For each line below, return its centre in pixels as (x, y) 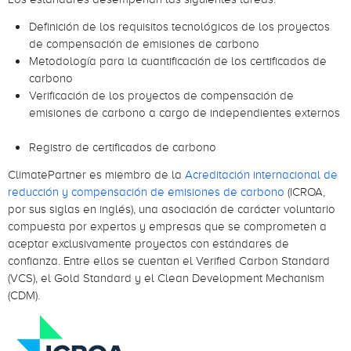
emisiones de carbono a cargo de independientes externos (184, 112)
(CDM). (25, 295)
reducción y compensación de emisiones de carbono (148, 192)
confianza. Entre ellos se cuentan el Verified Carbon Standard (169, 261)
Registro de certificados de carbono (124, 147)
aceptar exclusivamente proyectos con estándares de (148, 244)
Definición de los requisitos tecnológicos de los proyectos (179, 26)
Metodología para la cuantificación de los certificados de (177, 60)
